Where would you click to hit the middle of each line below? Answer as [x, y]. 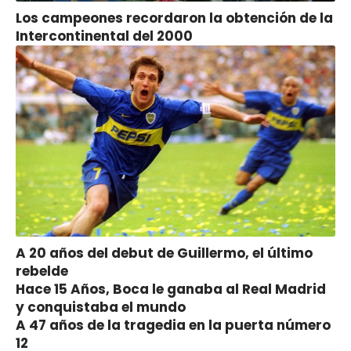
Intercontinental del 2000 [104, 36]
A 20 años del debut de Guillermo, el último [164, 253]
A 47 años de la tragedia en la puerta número [173, 326]
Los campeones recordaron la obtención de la [174, 18]
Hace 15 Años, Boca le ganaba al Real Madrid [171, 289]
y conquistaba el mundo [101, 308]
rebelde [42, 271]
